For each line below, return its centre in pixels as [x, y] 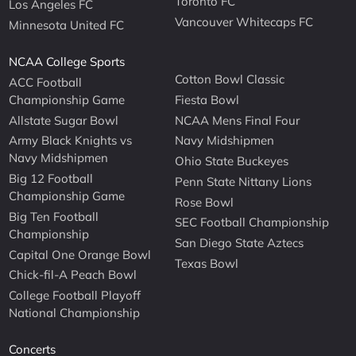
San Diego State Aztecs [240, 243]
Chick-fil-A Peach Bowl [73, 275]
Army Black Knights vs [71, 141]
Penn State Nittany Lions [244, 181]
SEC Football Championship [252, 222]
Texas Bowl [207, 263]
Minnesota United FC [67, 25]
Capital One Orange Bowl [80, 254]
